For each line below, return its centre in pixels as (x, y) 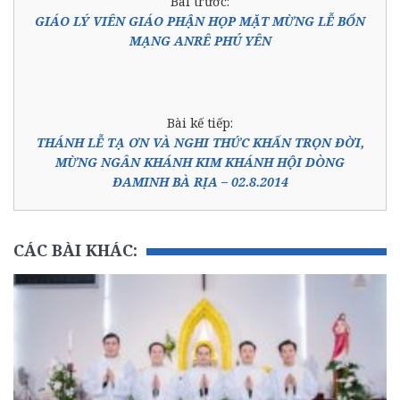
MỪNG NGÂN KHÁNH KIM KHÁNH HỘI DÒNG (200, 162)
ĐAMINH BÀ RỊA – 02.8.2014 (200, 181)
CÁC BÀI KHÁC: (75, 250)
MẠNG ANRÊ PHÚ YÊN (200, 40)
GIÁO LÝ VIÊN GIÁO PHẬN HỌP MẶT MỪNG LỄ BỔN (200, 21)
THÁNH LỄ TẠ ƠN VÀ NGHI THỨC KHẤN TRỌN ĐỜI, (200, 142)
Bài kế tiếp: (200, 122)
